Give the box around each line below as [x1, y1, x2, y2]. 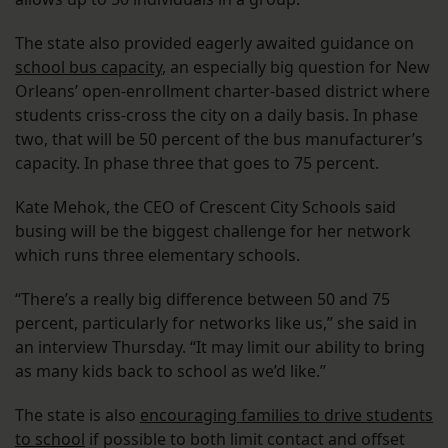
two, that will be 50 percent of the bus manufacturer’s [15, 128, 423, 151]
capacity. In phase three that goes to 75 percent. [15, 152, 383, 175]
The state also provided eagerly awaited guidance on [15, 32, 414, 55]
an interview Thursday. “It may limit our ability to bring [15, 336, 425, 359]
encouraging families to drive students [140, 404, 433, 427]
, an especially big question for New [162, 56, 430, 79]
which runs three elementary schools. [15, 244, 304, 267]
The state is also [15, 404, 140, 427]
